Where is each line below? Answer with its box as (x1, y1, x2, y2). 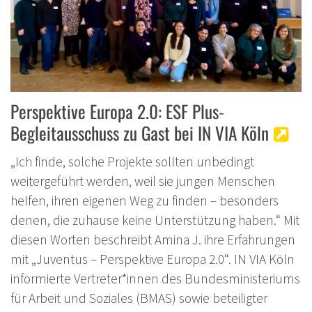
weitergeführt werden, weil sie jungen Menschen (10, 172, 275, 189)
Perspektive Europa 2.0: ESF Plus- (10, 97, 224, 124)
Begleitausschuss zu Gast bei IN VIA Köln (10, 119, 269, 146)
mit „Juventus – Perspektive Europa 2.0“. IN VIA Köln (10, 250, 295, 267)
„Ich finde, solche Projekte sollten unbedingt (10, 153, 254, 170)
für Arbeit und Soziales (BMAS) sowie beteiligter (10, 289, 267, 306)
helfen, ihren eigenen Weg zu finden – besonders (10, 192, 279, 209)
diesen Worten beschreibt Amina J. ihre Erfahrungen (10, 231, 295, 248)
